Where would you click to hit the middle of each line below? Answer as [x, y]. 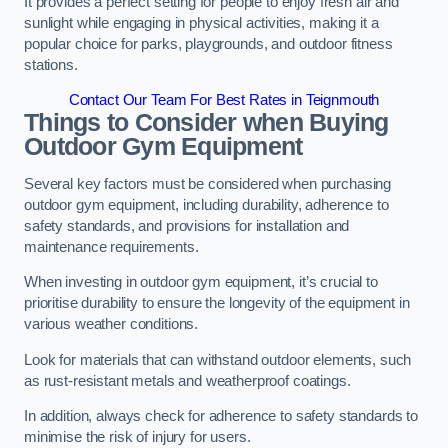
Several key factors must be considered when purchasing [208, 183]
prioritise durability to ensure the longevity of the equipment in [217, 303]
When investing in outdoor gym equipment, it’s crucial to [201, 282]
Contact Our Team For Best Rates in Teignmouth [224, 100]
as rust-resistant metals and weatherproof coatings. [187, 380]
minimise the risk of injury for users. [139, 437]
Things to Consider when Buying [206, 123]
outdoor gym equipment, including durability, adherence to [206, 204]
